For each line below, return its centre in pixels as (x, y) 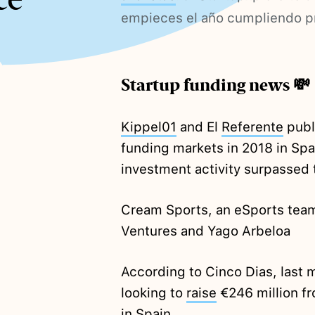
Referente (252, 127)
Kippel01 (148, 127)
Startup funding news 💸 (215, 85)
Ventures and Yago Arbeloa (205, 231)
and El (199, 127)
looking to (153, 293)
